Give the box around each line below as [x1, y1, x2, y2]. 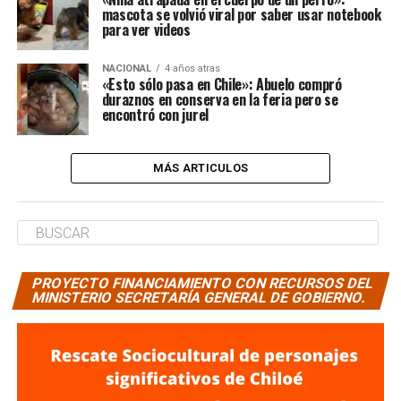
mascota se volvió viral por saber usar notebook [101, 4, 381, 25]
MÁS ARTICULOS [152, 161, 249, 175]
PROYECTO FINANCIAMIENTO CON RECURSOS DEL [30, 275, 376, 292]
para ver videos [101, 19, 191, 40]
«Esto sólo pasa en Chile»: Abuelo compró [101, 73, 342, 95]
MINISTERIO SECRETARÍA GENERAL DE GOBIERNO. [30, 289, 368, 306]
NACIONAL [101, 63, 151, 74]
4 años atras [164, 63, 220, 74]
